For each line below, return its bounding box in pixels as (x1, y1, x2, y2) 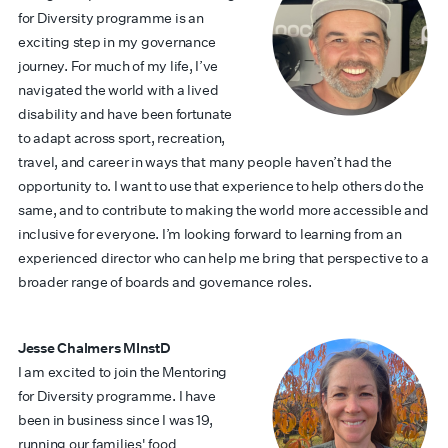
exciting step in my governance (18, 33, 217, 51)
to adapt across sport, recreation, (18, 129, 226, 147)
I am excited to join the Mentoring (18, 363, 228, 381)
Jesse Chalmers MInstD (18, 339, 171, 357)
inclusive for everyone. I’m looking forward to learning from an (18, 225, 402, 243)
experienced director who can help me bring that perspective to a (18, 249, 429, 267)
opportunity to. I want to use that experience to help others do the (18, 177, 424, 195)
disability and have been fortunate (18, 105, 233, 123)
